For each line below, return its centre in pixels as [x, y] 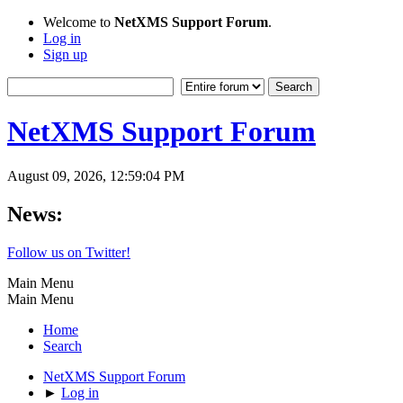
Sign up [65, 54]
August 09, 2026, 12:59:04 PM [96, 175]
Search [63, 345]
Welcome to [79, 22]
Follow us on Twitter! [69, 252]
